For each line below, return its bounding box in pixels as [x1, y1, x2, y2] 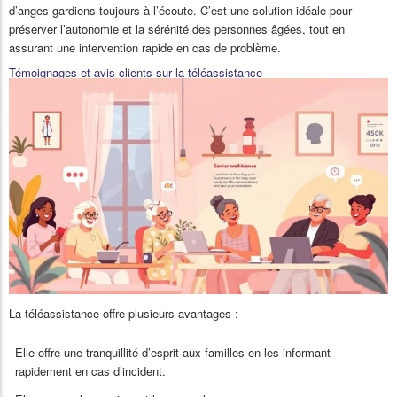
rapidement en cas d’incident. [15, 362, 166, 379]
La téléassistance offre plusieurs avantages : [9, 305, 238, 323]
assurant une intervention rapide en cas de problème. [9, 38, 281, 56]
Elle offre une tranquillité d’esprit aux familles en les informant [15, 343, 331, 361]
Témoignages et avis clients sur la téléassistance [9, 63, 262, 81]
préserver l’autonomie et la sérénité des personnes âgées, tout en [9, 19, 345, 37]
